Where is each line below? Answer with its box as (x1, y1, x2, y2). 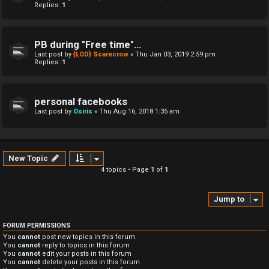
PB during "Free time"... (34, 39, 141, 50)
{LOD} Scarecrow (73, 50, 128, 58)
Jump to (214, 195, 244, 204)
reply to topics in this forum (40, 241, 130, 249)
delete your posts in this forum (40, 258, 140, 266)
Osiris (73, 107, 92, 115)
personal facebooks (34, 96, 127, 107)
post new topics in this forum (40, 233, 135, 241)
